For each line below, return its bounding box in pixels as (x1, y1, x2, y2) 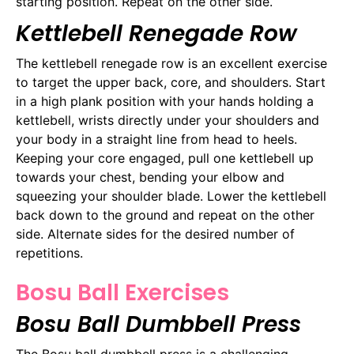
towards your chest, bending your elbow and (16, 169, 284, 186)
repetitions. (16, 245, 83, 262)
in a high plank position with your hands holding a (16, 93, 314, 110)
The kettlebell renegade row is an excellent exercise (16, 55, 327, 72)
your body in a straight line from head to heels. (16, 131, 297, 148)
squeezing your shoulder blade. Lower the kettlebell (16, 188, 326, 205)
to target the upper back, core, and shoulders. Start (16, 74, 326, 91)
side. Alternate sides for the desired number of (16, 226, 295, 243)
